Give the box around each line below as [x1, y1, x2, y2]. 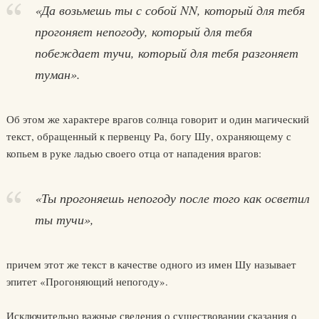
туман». [34, 66, 80, 83]
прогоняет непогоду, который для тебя [34, 23, 252, 40]
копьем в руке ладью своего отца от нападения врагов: [6, 146, 261, 160]
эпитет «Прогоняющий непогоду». [6, 274, 168, 288]
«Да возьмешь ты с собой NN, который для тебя [34, 1, 305, 19]
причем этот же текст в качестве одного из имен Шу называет [6, 257, 296, 271]
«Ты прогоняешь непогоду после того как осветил [34, 189, 310, 206]
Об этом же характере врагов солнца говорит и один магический [6, 112, 309, 126]
